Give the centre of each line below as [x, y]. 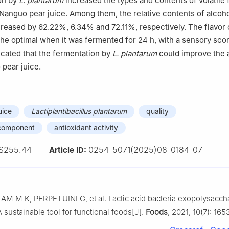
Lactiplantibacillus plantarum [79, 111]
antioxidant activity [86, 127]
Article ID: [69, 150]
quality [157, 111]
